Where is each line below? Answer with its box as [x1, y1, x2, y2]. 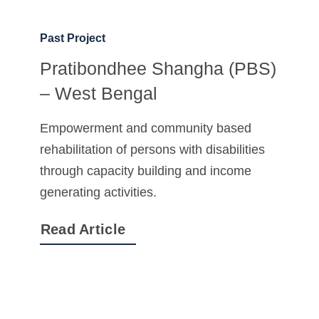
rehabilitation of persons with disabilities [39, 142, 265, 157]
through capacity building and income [39, 164, 251, 179]
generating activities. [39, 185, 157, 200]
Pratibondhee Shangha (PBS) [39, 58, 276, 79]
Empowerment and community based [39, 121, 251, 136]
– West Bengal [39, 83, 157, 104]
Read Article [40, 221, 126, 238]
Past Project [39, 32, 105, 45]
